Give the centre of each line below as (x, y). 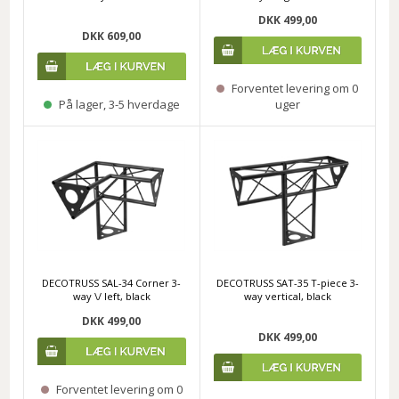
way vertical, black (287, 296)
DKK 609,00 (112, 36)
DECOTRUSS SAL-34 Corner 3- (112, 282)
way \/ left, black (111, 296)
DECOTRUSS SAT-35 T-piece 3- (287, 282)
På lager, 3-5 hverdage (118, 105)
